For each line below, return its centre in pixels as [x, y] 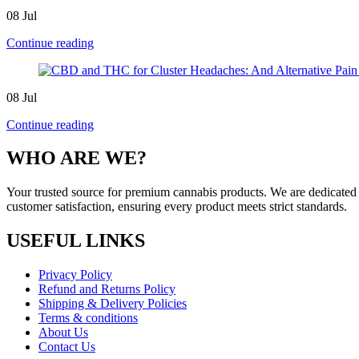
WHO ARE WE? [77, 158]
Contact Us [67, 347]
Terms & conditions [88, 318]
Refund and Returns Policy [107, 289]
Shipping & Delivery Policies [113, 304]
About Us [63, 333]
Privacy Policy [75, 275]
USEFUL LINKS [76, 241]
